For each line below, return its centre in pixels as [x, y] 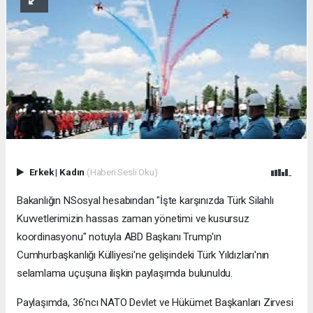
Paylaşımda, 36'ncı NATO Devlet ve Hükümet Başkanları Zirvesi [155, 303]
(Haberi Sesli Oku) [122, 172]
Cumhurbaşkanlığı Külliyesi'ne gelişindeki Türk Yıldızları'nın [143, 255]
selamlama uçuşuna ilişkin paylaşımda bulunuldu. [125, 274]
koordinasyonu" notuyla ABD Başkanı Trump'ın [119, 237]
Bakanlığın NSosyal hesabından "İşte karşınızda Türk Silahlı [145, 201]
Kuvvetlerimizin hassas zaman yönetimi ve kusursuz [133, 219]
